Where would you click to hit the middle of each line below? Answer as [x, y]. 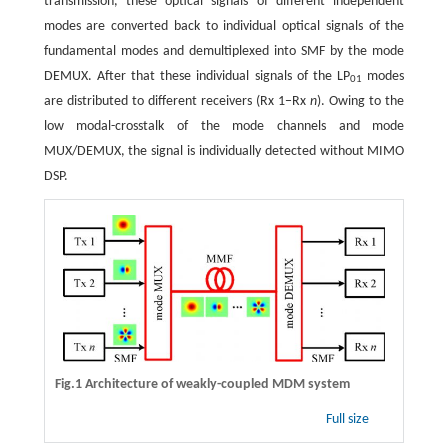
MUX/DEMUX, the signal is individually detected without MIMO [224, 151]
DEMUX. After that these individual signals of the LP [197, 76]
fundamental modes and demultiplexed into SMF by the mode [224, 51]
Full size [349, 420]
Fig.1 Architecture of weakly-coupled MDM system [202, 385]
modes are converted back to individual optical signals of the [224, 26]
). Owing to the [361, 101]
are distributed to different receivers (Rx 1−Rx [177, 101]
